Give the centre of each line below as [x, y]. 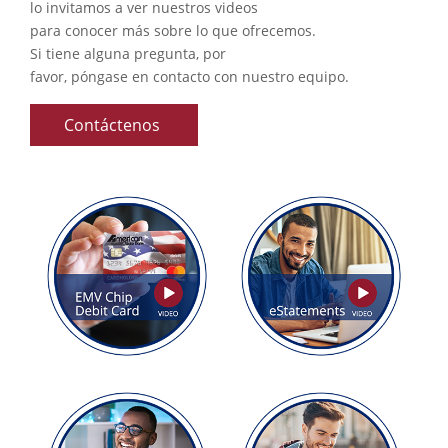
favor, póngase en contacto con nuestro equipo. [191, 77]
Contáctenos [114, 125]
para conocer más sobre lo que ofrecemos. [173, 31]
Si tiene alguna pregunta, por [128, 54]
